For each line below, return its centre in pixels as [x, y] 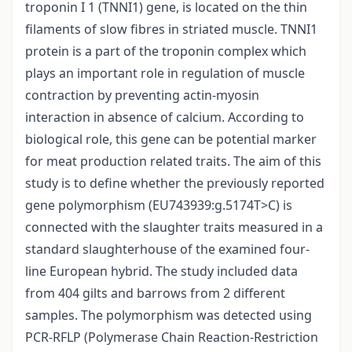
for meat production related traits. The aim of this [173, 161]
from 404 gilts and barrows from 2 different [155, 293]
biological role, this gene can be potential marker [171, 139]
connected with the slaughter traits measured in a [174, 227]
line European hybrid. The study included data [161, 271]
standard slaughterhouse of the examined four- [167, 249]
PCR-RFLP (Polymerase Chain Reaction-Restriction [172, 337]
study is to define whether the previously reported [175, 183]
